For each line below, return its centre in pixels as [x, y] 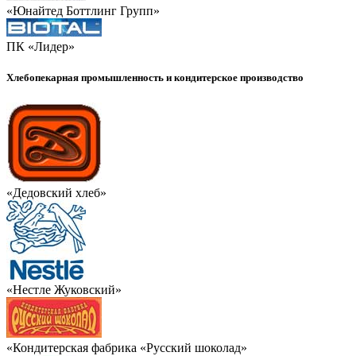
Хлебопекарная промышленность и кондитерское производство [155, 78]
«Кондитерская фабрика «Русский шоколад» [127, 347]
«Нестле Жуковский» [64, 289]
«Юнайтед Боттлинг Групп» [83, 11]
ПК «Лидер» [41, 47]
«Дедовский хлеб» [56, 192]
